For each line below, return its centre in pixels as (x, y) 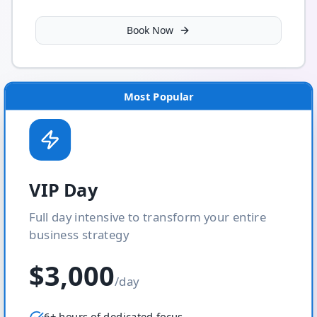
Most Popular (158, 97)
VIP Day (64, 190)
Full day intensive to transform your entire (148, 217)
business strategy (79, 235)
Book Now (150, 30)
